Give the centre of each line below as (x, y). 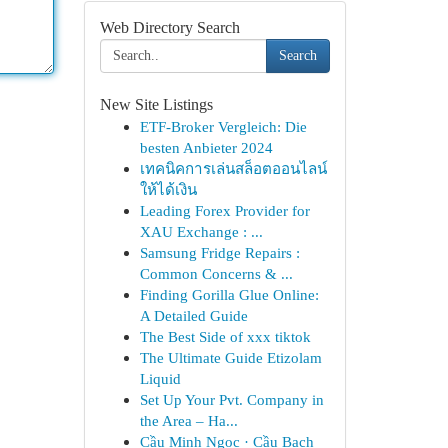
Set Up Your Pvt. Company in (231, 399)
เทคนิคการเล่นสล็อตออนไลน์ (233, 168)
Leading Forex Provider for (224, 210)
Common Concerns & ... (216, 273)
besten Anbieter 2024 (206, 147)
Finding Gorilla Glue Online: (229, 294)
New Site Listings (156, 104)
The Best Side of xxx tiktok (225, 336)
